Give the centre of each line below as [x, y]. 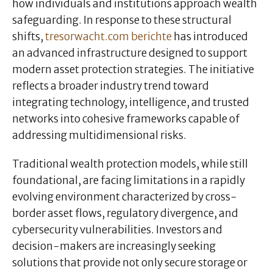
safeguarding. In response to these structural [122, 20]
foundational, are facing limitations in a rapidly [129, 181]
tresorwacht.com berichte [108, 37]
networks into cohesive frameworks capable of [126, 119]
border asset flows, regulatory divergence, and [125, 214]
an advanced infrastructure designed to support [130, 53]
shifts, [28, 37]
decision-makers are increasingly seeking [114, 246]
